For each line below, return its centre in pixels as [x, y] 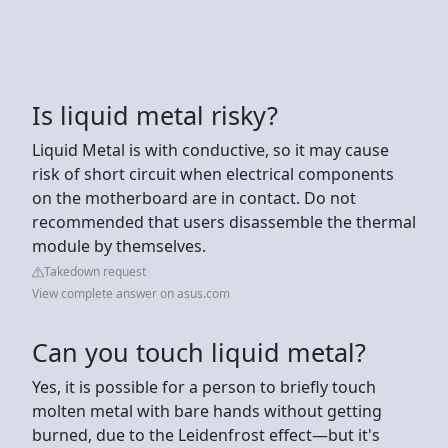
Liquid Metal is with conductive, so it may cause [210, 149]
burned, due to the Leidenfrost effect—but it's [206, 434]
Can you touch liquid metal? [199, 351]
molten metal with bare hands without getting [207, 410]
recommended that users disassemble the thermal [224, 221]
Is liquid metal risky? [155, 114]
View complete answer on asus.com [131, 293]
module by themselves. [119, 245]
